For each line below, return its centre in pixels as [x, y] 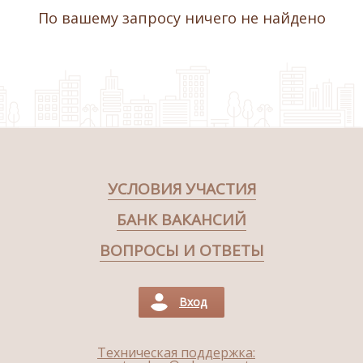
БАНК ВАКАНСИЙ [181, 220]
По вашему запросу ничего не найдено [181, 18]
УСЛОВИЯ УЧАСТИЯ [181, 189]
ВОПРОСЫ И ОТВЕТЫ [181, 251]
